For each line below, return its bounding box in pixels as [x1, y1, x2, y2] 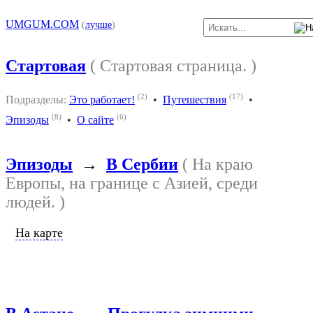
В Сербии [106, 155, 178, 174]
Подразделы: [6, 94, 66, 106]
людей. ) [6, 193, 65, 212]
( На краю [178, 155, 253, 174]
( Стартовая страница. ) [90, 56, 256, 75]
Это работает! [69, 94, 135, 106]
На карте [15, 226, 63, 240]
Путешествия [163, 94, 226, 106]
